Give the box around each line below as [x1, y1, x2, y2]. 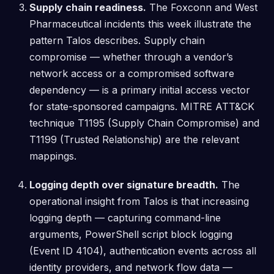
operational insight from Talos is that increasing [29, 195, 249, 207]
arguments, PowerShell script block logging [29, 228, 232, 240]
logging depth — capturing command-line [29, 212, 221, 224]
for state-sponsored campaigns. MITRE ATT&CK [29, 100, 254, 113]
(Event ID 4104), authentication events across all [29, 245, 256, 257]
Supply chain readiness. [29, 1, 146, 13]
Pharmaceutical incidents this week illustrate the [29, 18, 251, 30]
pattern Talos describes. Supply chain [29, 34, 205, 46]
